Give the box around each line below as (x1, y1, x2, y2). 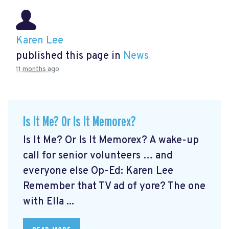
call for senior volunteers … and (23, 149, 173, 163)
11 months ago (16, 64, 59, 74)
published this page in (16, 49, 123, 63)
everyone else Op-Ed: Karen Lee (23, 165, 173, 178)
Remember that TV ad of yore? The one (23, 180, 205, 194)
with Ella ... (23, 195, 74, 209)
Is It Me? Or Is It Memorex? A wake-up (23, 134, 199, 148)
